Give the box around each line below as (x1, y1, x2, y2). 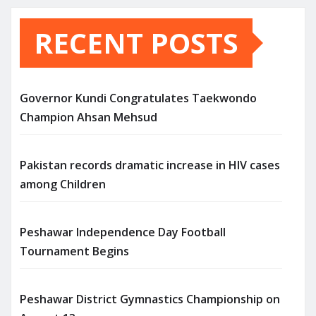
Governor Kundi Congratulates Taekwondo (20, 90, 257, 106)
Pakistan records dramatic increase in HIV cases (20, 157, 280, 173)
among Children (20, 176, 106, 192)
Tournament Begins (20, 243, 129, 259)
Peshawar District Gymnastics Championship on (20, 291, 280, 307)
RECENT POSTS (34, 23, 238, 62)
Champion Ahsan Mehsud (20, 109, 157, 125)
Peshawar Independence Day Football (20, 224, 226, 240)
